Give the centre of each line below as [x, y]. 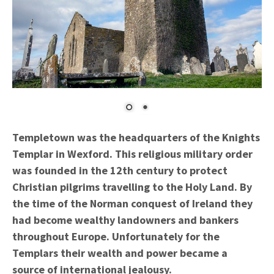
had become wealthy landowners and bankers [125, 220]
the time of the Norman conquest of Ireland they [132, 203]
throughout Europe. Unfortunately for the [116, 236]
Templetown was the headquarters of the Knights [136, 137]
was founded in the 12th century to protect [120, 170]
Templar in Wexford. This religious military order [132, 154]
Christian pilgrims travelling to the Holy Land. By [132, 187]
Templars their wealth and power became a [120, 253]
